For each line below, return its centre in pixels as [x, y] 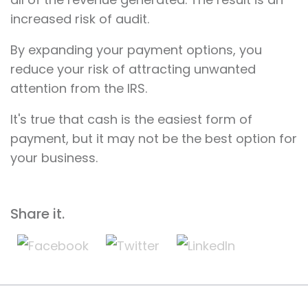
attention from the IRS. [79, 89]
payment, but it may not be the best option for [154, 139]
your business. [54, 158]
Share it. [37, 214]
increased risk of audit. [80, 19]
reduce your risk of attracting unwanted [133, 69]
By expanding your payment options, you [136, 50]
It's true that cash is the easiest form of [131, 120]
